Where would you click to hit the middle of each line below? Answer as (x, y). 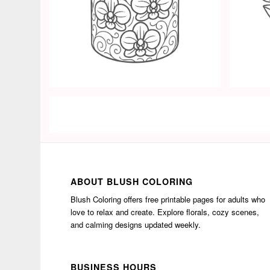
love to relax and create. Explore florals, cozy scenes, (165, 212)
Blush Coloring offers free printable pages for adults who (168, 199)
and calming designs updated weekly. (136, 225)
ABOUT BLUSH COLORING (132, 182)
